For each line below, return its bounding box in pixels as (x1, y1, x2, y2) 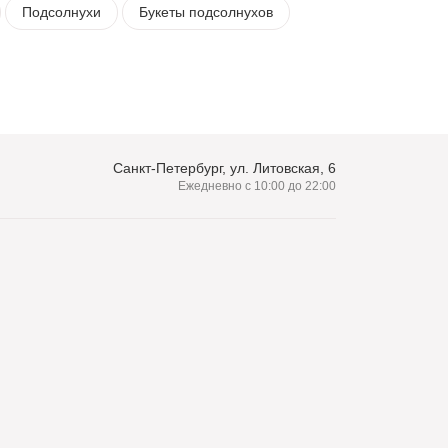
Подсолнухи (22, 4, 101, 20)
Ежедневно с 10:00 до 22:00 (178, 179, 336, 193)
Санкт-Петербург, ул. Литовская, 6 (113, 160, 336, 176)
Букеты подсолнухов (139, 4, 273, 20)
